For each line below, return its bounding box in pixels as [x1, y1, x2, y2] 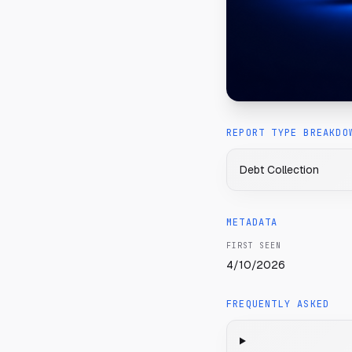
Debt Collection [240, 163, 319, 177]
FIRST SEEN [226, 240, 281, 251]
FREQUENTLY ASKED [226, 298, 330, 310]
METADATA [226, 216, 278, 229]
